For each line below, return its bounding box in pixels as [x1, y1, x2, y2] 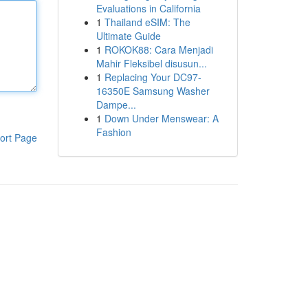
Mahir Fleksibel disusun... [96, 56, 207, 70]
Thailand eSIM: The [104, 15, 190, 29]
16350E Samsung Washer [96, 84, 210, 98]
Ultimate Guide [96, 29, 161, 43]
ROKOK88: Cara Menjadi [104, 43, 213, 56]
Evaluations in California [96, 1, 201, 15]
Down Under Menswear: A [104, 111, 219, 125]
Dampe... [96, 98, 136, 111]
